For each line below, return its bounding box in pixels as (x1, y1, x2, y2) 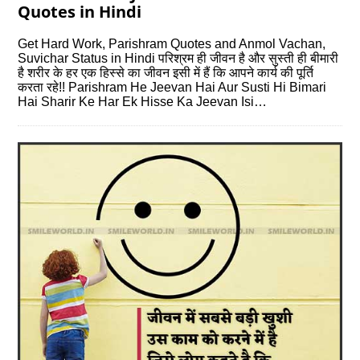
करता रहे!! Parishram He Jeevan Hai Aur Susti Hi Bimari (18, 80, 327, 95)
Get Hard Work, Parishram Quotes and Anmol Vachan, (18, 37, 326, 51)
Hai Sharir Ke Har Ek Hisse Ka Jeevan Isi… (18, 95, 268, 109)
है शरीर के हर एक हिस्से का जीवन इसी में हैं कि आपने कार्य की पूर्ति (18, 66, 314, 80)
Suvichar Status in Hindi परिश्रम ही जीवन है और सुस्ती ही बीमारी (18, 51, 339, 66)
